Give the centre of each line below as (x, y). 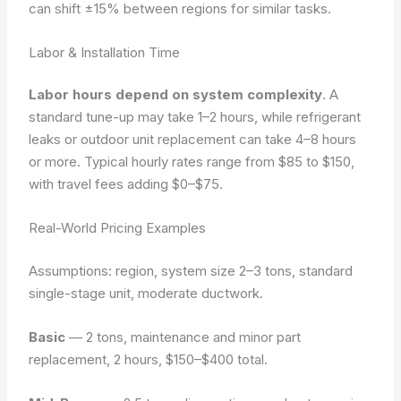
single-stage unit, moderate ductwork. (146, 293)
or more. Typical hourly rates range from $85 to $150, (192, 162)
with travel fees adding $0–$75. (126, 184)
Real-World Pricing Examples (118, 228)
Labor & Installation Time (105, 52)
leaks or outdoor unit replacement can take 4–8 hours (193, 139)
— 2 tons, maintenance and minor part (183, 337)
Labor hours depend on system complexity (176, 94)
